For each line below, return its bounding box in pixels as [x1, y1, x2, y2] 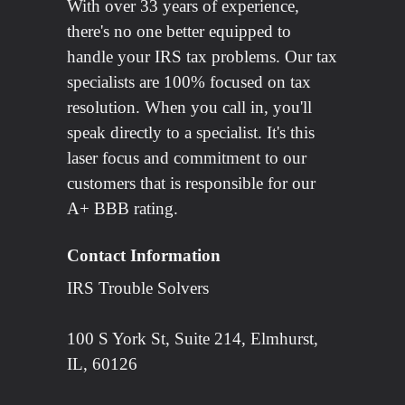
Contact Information [67, 246, 221, 266]
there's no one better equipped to [67, 22, 291, 42]
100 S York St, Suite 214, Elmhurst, [67, 329, 318, 349]
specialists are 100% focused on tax [67, 72, 311, 92]
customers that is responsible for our [67, 174, 316, 193]
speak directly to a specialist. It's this [67, 123, 315, 143]
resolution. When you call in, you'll [67, 98, 312, 118]
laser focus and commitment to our [67, 148, 306, 168]
